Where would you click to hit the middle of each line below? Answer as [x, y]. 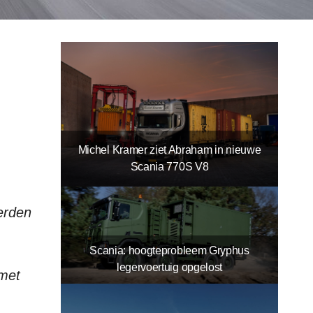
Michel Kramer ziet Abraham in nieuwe [169, 150]
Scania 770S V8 [169, 167]
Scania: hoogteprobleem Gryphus [169, 251]
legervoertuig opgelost [169, 268]
